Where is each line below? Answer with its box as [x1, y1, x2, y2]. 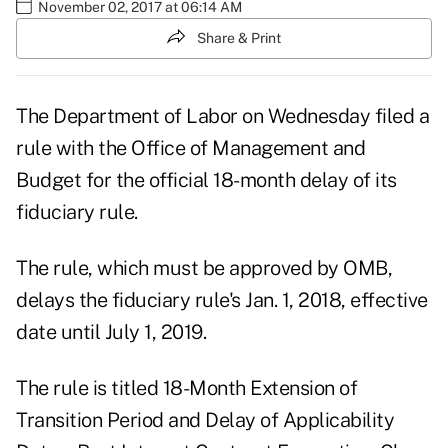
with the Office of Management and [51, 136, 365, 161]
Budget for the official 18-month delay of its [16, 168, 397, 193]
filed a [374, 104, 429, 129]
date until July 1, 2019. [16, 320, 206, 345]
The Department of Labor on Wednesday [16, 104, 375, 129]
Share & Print [197, 29, 281, 46]
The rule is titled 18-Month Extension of [16, 376, 357, 401]
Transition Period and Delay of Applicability [16, 408, 394, 433]
